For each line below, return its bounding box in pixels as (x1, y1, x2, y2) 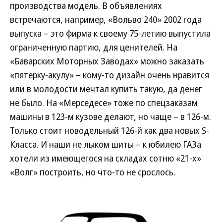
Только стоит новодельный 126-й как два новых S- (10, 124, 209, 136)
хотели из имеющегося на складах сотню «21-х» (10, 152, 201, 164)
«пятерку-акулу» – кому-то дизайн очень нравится (10, 69, 209, 81)
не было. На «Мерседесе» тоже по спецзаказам (10, 97, 198, 109)
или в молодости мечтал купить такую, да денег (10, 83, 202, 95)
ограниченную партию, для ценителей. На (10, 41, 177, 53)
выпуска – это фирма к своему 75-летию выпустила (10, 27, 211, 39)
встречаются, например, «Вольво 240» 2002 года (10, 13, 202, 25)
